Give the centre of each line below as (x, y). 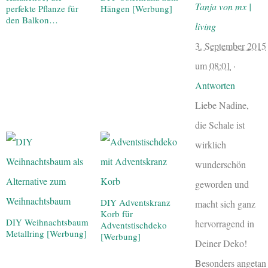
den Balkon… (32, 19)
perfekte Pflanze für (42, 8)
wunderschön (220, 164)
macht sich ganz (225, 203)
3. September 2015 (231, 45)
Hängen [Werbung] (136, 8)
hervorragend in (225, 223)
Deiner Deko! (221, 243)
